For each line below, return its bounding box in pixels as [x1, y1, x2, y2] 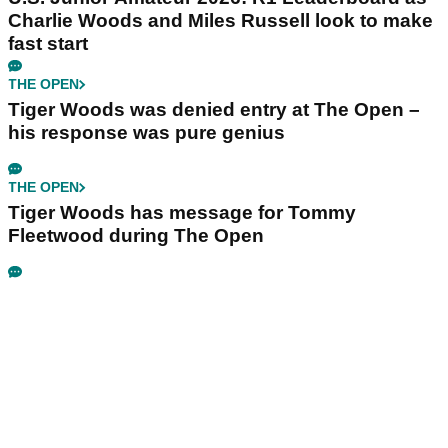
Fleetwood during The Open [8, 225, 264, 247]
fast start [8, 33, 88, 55]
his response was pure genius [8, 122, 285, 144]
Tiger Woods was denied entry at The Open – [8, 99, 420, 121]
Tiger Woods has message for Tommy [8, 202, 356, 224]
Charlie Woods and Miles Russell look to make [8, 10, 433, 32]
